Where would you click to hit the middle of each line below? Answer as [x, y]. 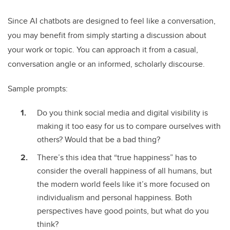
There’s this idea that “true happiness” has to [117, 158]
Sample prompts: [38, 89]
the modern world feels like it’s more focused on [123, 184]
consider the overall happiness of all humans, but [124, 171]
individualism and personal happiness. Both [114, 198]
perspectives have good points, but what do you [123, 211]
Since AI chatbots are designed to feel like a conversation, [112, 21]
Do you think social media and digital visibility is [122, 113]
